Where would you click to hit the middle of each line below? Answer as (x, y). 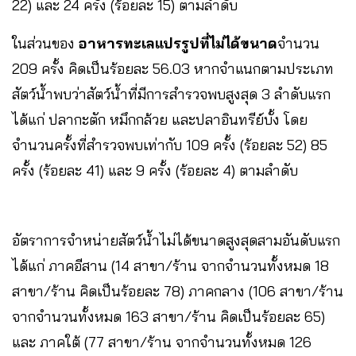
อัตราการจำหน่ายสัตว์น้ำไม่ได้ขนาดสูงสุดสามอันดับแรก (176, 241)
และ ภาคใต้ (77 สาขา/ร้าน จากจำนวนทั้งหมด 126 (162, 342)
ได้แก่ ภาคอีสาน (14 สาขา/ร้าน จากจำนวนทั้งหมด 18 (170, 266)
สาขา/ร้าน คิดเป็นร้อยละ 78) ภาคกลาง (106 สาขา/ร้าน (178, 292)
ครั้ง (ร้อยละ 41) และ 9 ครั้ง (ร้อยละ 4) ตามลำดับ (155, 171)
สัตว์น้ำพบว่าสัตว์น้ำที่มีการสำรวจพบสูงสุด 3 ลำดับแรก (171, 95)
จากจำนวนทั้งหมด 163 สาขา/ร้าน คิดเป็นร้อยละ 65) (168, 317)
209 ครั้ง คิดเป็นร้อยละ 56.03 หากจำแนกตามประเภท (173, 69)
